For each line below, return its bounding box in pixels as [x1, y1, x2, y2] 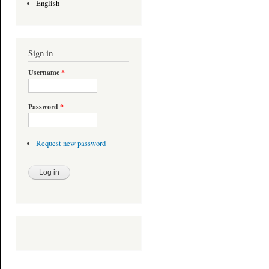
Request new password [35, 138, 106, 148]
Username [28, 67, 61, 78]
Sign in [28, 47, 53, 59]
